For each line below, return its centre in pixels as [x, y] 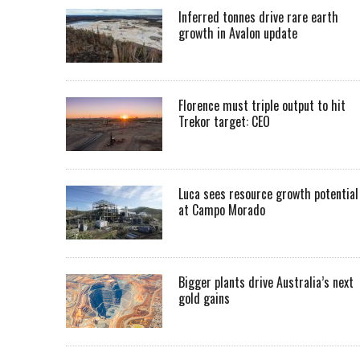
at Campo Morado [222, 210]
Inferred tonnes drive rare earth [258, 17]
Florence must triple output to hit [262, 105]
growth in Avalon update [238, 33]
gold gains [204, 298]
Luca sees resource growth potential [268, 194]
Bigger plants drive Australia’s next [266, 282]
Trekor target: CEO [224, 121]
